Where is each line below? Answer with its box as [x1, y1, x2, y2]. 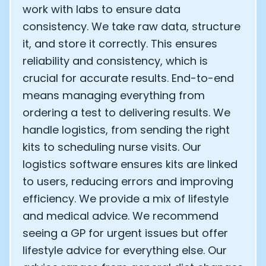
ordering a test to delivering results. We [23, 105, 230, 120]
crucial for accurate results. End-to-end [23, 71, 234, 85]
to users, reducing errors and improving [23, 174, 233, 189]
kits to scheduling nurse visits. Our [23, 140, 201, 154]
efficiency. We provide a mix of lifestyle [23, 191, 229, 206]
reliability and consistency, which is [23, 53, 208, 68]
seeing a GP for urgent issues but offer [23, 226, 228, 240]
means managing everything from [23, 88, 205, 103]
